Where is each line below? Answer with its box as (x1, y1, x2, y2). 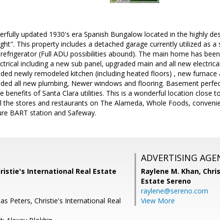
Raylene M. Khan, (141, 166, 203, 176)
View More (141, 196, 175, 205)
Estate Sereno (141, 176, 191, 186)
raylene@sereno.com (141, 186, 208, 195)
